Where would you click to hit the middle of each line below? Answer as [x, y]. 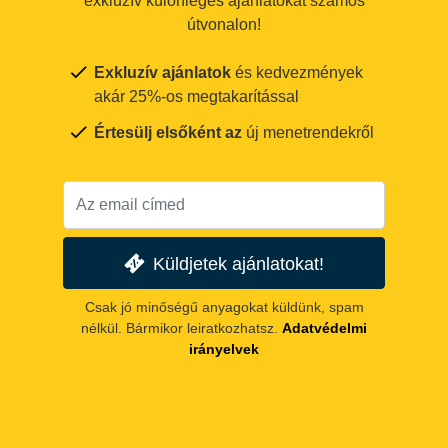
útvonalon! [224, 25]
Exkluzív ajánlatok [162, 73]
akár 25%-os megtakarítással [196, 97]
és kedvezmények [297, 73]
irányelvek [224, 348]
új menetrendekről [308, 133]
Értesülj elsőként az [168, 133]
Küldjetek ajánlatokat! [239, 263]
